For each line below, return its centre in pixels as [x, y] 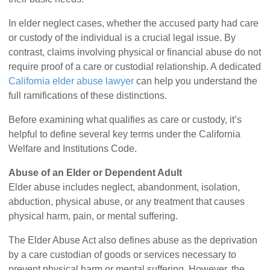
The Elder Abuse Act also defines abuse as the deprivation [133, 240]
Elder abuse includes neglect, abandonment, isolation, [124, 187]
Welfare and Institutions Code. [73, 149]
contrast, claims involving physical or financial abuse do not [135, 52]
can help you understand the [196, 81]
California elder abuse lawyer [71, 81]
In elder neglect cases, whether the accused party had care [134, 24]
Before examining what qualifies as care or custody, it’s [125, 120]
